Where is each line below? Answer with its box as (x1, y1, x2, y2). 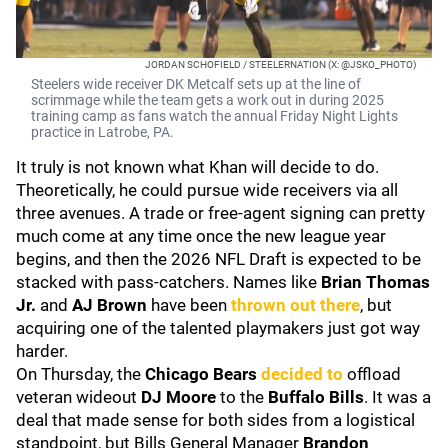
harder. (16, 341, 68, 361)
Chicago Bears (145, 364, 261, 384)
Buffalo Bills (268, 387, 364, 407)
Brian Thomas (321, 272, 430, 292)
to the (220, 387, 268, 407)
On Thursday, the (16, 364, 145, 384)
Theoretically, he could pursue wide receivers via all (16, 180, 398, 200)
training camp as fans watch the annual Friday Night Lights (31, 108, 398, 124)
